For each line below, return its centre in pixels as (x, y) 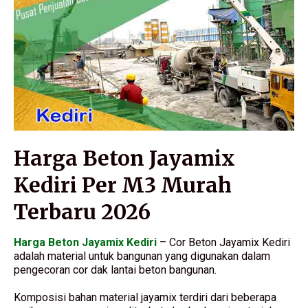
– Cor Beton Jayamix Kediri (223, 243)
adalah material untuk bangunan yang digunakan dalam (142, 256)
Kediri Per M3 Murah (123, 185)
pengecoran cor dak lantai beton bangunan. (115, 270)
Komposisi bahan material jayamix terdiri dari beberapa (145, 298)
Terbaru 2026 (82, 212)
